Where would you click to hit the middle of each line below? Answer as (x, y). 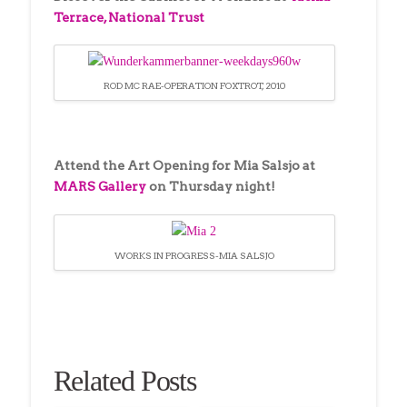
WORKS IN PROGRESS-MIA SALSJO (194, 255)
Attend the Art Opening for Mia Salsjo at (184, 166)
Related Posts (125, 380)
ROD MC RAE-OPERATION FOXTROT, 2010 (194, 86)
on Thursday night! (210, 187)
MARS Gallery (99, 187)
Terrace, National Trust (129, 17)
